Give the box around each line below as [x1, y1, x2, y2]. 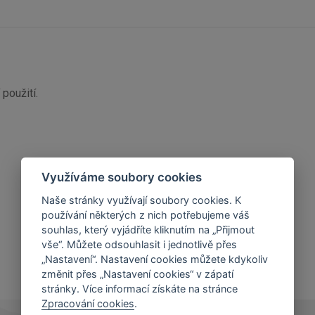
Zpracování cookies [41, 297, 135, 309]
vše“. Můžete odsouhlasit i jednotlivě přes [41, 238, 238, 250]
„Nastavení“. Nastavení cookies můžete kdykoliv [41, 252, 269, 265]
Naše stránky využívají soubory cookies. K [41, 193, 242, 206]
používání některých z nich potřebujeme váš [41, 208, 250, 221]
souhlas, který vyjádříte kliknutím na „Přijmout [41, 223, 255, 236]
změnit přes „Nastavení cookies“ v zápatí [41, 267, 234, 280]
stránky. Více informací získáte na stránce [41, 282, 238, 295]
